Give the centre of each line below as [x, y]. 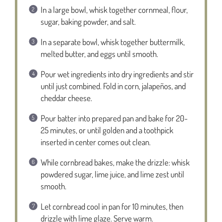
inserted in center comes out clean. [95, 142]
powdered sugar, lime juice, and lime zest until [112, 174]
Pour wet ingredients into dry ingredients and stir [117, 74]
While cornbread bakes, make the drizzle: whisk [115, 162]
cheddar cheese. [66, 98]
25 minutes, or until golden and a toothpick [107, 130]
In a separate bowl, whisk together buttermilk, [112, 42]
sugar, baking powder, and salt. [88, 21]
